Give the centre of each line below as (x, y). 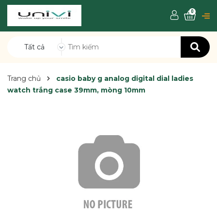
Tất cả (34, 47)
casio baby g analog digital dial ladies (125, 78)
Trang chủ (24, 78)
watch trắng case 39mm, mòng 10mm (76, 90)
